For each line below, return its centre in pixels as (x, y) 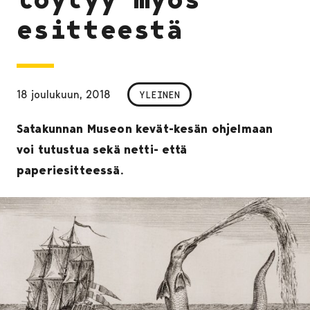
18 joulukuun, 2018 (64, 95)
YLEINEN (159, 94)
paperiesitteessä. (70, 171)
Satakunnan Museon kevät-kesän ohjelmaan (145, 129)
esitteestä (100, 29)
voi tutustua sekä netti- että (102, 150)
